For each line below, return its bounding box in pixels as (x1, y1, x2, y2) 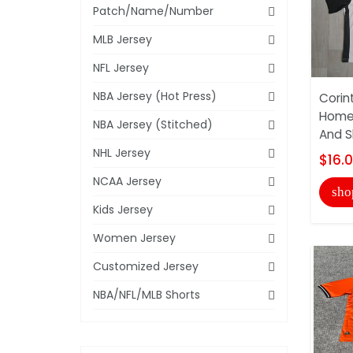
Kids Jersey (93, 201, 153, 217)
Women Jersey (93, 229, 176, 246)
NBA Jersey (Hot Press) (93, 87, 217, 104)
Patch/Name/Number (93, 2, 214, 19)
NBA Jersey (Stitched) (93, 116, 213, 132)
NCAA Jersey (93, 173, 162, 189)
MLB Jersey (93, 31, 152, 47)
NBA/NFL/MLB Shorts (93, 286, 200, 303)
